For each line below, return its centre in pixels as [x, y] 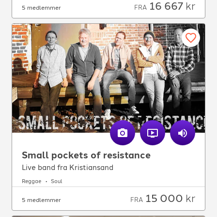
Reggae [31, 182]
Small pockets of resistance [86, 155]
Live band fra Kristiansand [68, 167]
